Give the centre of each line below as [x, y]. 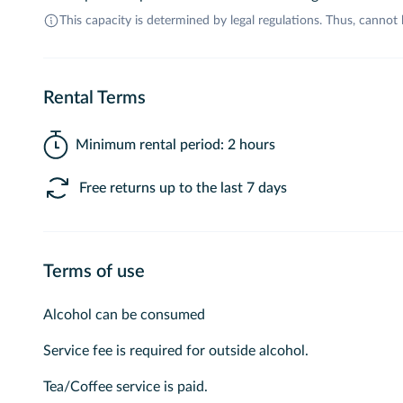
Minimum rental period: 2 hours [176, 145]
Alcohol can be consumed [124, 315]
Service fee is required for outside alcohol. [176, 351]
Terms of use [94, 272]
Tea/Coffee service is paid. [125, 387]
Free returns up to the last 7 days [183, 188]
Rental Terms [94, 98]
